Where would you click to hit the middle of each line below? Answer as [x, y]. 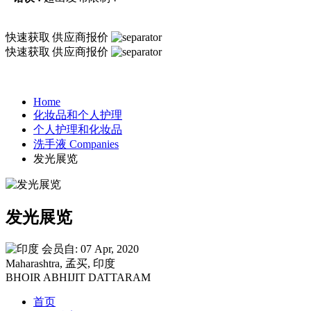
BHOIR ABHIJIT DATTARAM [78, 277]
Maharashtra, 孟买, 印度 [60, 263]
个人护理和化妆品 [78, 129]
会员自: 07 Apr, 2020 [90, 249]
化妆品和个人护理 [78, 115]
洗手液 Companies [76, 144]
